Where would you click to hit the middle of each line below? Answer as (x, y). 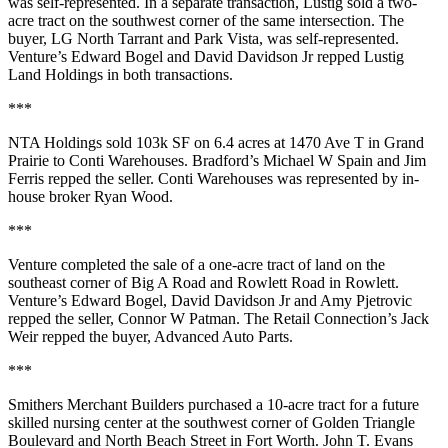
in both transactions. (168, 74)
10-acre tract (306, 404)
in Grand (394, 142)
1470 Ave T (326, 142)
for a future (382, 404)
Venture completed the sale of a (108, 264)
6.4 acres (242, 142)
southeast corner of (69, 282)
